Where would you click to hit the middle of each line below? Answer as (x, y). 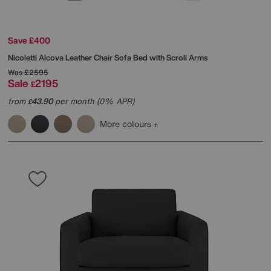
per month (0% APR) (93, 101)
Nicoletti (23, 57)
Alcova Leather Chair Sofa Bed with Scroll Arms (123, 57)
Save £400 (29, 40)
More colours (127, 123)
